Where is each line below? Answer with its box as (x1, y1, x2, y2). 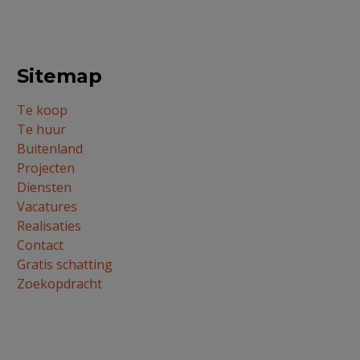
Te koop (17, 100, 68, 119)
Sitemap (17, 63, 103, 88)
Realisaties (17, 216, 82, 235)
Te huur (17, 120, 67, 138)
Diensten (17, 178, 72, 196)
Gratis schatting (17, 255, 113, 273)
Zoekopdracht (17, 274, 103, 292)
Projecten (17, 158, 76, 177)
